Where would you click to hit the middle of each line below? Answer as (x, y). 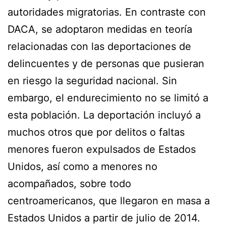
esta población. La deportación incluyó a (104, 115)
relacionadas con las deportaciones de (99, 46)
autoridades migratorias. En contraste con (107, 12)
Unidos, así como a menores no (82, 166)
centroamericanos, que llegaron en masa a (109, 201)
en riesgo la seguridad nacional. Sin (92, 80)
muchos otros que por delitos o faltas (96, 132)
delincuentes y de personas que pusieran (106, 63)
